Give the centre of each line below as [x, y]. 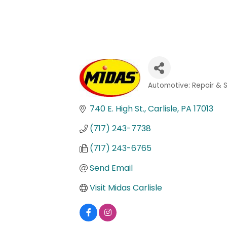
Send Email [111, 168]
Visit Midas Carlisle [126, 188]
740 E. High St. [117, 109]
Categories [171, 94]
